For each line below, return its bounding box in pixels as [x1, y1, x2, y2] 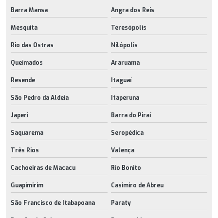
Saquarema [11, 128, 43, 137]
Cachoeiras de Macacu [11, 163, 75, 172]
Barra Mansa [11, 6, 48, 14]
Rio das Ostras [11, 41, 54, 49]
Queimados [11, 58, 43, 67]
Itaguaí [110, 76, 131, 84]
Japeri [11, 111, 28, 119]
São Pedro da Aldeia [11, 93, 69, 102]
